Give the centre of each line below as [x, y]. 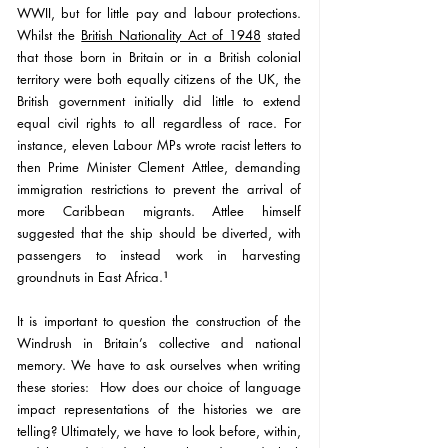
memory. [44, 365]
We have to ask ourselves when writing [186, 365]
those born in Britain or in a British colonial [173, 57]
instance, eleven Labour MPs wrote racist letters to [159, 145]
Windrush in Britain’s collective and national [159, 343]
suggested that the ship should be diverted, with [159, 233]
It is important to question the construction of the [159, 321]
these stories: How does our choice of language [159, 387]
